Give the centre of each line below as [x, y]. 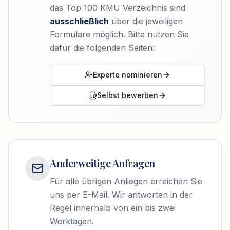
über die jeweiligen [146, 21]
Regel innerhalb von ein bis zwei [113, 208]
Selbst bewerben [127, 95]
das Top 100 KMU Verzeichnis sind [118, 8]
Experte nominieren [127, 75]
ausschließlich [79, 21]
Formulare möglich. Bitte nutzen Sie [119, 34]
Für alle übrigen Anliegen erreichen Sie [126, 181]
